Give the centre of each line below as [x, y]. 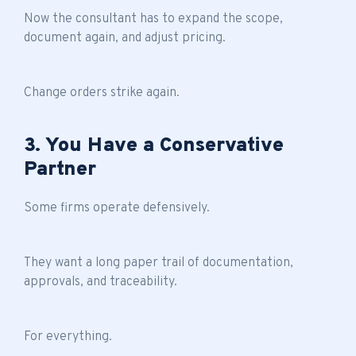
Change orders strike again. [102, 93]
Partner [60, 170]
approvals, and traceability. [101, 282]
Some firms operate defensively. [117, 208]
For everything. [68, 337]
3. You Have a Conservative [154, 146]
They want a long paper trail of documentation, [159, 263]
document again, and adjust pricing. [125, 38]
